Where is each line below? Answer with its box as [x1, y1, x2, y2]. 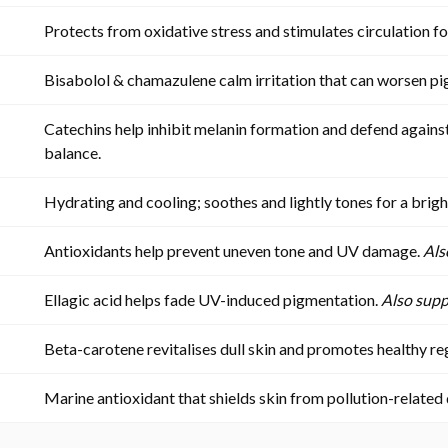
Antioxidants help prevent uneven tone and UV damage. [44, 240, 423, 260]
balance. [44, 142, 101, 162]
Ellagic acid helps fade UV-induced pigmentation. [44, 289, 381, 309]
